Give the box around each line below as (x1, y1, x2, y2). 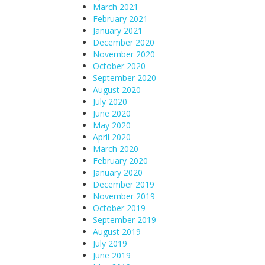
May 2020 (93, 119, 131, 131)
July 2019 (93, 238, 127, 249)
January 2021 (93, 25, 143, 36)
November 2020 (93, 49, 155, 60)
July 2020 (93, 96, 127, 107)
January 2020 (93, 167, 143, 178)
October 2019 (93, 202, 146, 214)
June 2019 (93, 250, 131, 261)
